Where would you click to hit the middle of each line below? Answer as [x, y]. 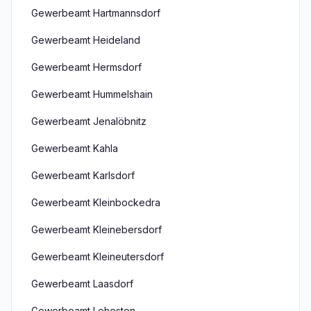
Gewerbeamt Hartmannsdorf [96, 13]
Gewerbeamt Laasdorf [82, 284]
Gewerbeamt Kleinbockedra [96, 202]
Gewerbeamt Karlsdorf [83, 175]
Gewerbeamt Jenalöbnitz [89, 121]
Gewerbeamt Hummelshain [92, 94]
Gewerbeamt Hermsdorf [86, 67]
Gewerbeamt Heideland [86, 40]
